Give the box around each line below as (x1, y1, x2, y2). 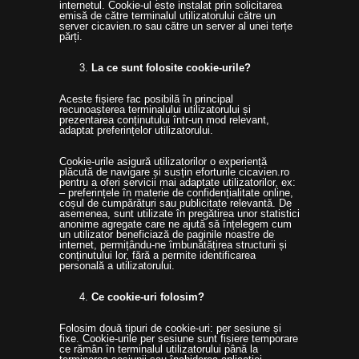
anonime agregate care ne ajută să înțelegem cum (59, 218, 292, 230)
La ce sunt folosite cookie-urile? (91, 62, 251, 74)
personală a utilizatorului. (59, 260, 175, 272)
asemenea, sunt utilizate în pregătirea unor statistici (59, 208, 300, 220)
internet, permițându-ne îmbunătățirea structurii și (59, 239, 287, 251)
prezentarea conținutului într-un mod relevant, (59, 114, 269, 126)
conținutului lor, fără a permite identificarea (59, 249, 256, 261)
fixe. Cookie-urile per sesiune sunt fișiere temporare (59, 333, 298, 345)
